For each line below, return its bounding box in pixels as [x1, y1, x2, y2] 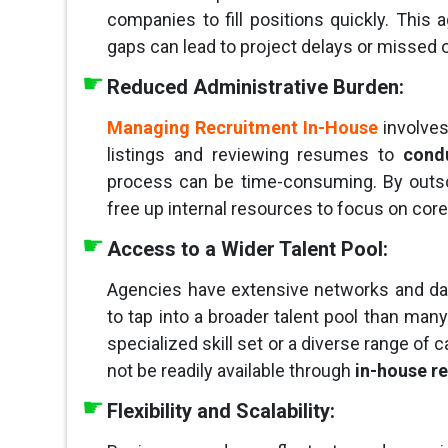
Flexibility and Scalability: [107, 399, 336, 424]
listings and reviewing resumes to [107, 144, 403, 166]
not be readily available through [107, 360, 356, 382]
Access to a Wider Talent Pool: [107, 237, 389, 262]
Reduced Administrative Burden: [107, 75, 405, 100]
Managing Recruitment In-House [107, 117, 378, 139]
